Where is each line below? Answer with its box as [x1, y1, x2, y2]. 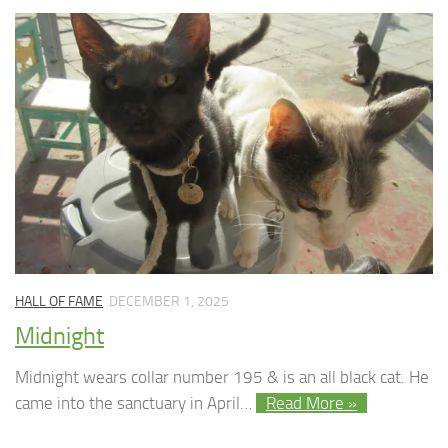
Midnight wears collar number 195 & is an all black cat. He [15, 366, 429, 387]
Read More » [266, 392, 357, 413]
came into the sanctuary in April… [15, 392, 256, 413]
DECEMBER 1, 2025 [109, 293, 229, 311]
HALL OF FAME [15, 293, 103, 311]
